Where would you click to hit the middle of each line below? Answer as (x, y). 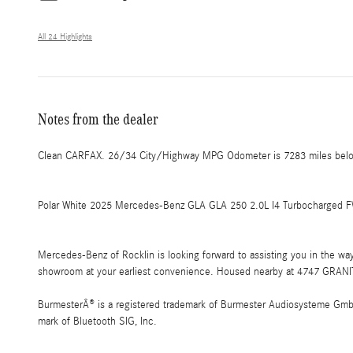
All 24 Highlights (65, 37)
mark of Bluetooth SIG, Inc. (97, 322)
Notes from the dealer (98, 119)
